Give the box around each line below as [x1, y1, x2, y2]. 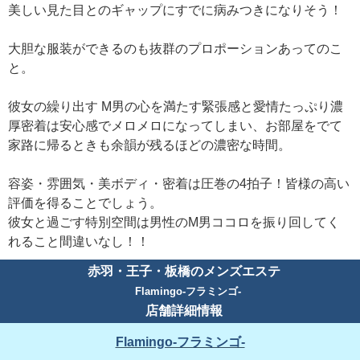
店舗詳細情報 [145, 304, 223, 318]
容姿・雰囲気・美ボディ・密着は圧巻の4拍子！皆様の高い [8, 177, 350, 191]
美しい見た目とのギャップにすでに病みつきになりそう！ [8, 3, 342, 18]
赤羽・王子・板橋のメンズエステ [88, 264, 280, 279]
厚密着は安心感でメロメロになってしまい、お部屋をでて [8, 119, 342, 133]
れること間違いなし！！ [8, 235, 149, 249]
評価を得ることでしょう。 [8, 196, 162, 211]
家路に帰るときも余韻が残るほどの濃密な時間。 [8, 138, 291, 153]
